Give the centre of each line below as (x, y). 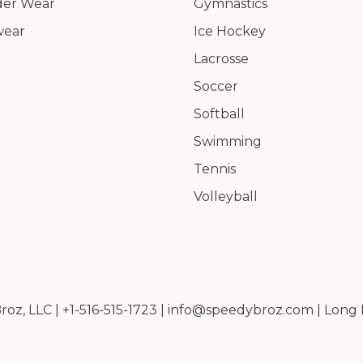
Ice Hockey (230, 31)
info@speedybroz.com (241, 310)
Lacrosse (221, 59)
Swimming (228, 141)
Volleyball (226, 196)
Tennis (215, 169)
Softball (219, 114)
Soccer (216, 86)
